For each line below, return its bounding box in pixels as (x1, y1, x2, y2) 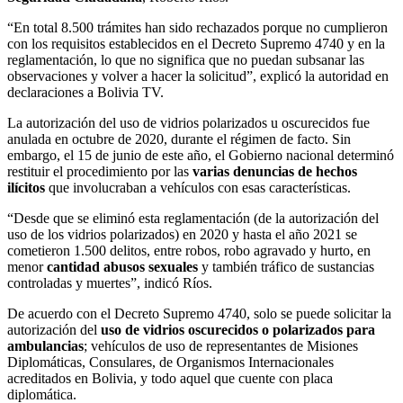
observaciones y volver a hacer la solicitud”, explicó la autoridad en (7, 68, 389, 85)
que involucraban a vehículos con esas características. (45, 180, 351, 196)
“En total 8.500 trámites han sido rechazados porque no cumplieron (7, 20, 388, 36)
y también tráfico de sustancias (201, 259, 374, 275)
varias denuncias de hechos (193, 164, 357, 180)
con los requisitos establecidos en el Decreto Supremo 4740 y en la (7, 36, 385, 52)
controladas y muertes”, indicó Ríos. (7, 275, 212, 291)
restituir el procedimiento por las (7, 164, 193, 180)
